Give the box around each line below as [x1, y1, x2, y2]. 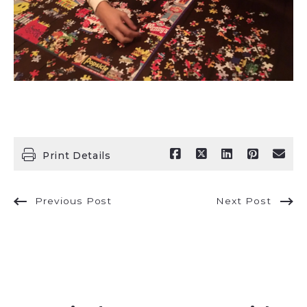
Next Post [216, 195, 272, 207]
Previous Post [34, 195, 112, 207]
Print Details [42, 150, 111, 162]
